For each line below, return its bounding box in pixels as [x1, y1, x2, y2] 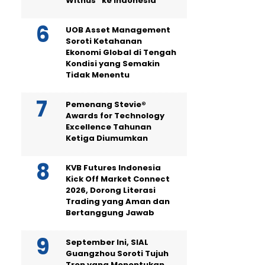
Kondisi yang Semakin [66, 58, 160, 69]
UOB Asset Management [66, 24, 170, 35]
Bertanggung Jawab [66, 207, 154, 218]
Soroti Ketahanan [66, 35, 142, 47]
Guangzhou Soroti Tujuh [66, 248, 169, 259]
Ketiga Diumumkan [66, 132, 148, 144]
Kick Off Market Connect [66, 173, 170, 185]
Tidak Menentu [66, 69, 130, 80]
